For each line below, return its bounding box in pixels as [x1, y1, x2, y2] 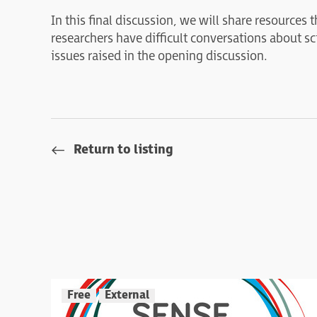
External [105, 288, 149, 302]
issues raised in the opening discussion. [51, 49, 267, 64]
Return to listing [74, 142, 173, 158]
